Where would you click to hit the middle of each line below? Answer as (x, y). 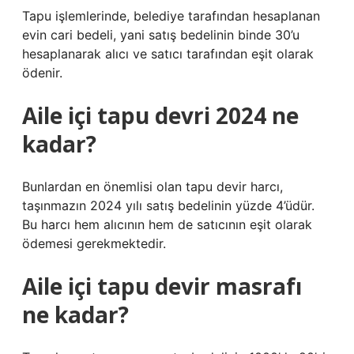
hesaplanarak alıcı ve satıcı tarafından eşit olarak (168, 54)
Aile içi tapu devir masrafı (162, 286)
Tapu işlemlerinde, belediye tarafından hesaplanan (171, 16)
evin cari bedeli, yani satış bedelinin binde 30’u (161, 35)
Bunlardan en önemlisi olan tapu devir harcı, (153, 186)
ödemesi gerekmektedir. (94, 243)
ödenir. (42, 73)
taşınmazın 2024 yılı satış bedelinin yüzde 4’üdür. (168, 205)
